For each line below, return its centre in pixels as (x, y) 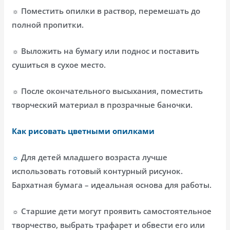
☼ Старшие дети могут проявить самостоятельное (112, 211)
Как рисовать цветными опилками (83, 131)
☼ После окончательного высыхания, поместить (108, 91)
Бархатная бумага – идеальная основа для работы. (112, 185)
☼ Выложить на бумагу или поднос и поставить (106, 51)
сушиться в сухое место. (59, 64)
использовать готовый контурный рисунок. (98, 171)
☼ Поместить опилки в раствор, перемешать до (106, 11)
